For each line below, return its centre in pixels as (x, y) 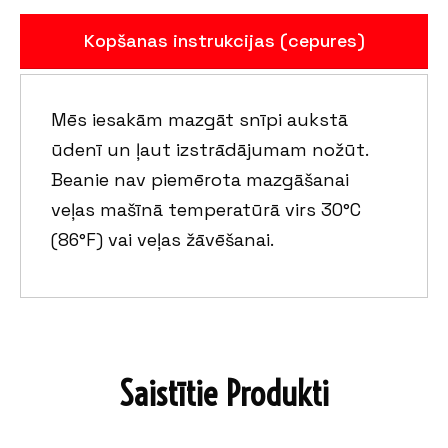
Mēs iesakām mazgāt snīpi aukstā (199, 119)
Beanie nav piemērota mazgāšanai (200, 179)
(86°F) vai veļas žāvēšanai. (162, 239)
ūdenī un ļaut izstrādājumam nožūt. (209, 149)
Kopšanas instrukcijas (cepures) (224, 40)
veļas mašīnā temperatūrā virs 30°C (206, 209)
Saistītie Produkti (224, 393)
